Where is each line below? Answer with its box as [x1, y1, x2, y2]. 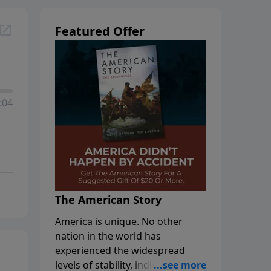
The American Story [55, 192, 162, 207]
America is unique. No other [55, 214, 183, 228]
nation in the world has [55, 229, 161, 243]
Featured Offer [55, 22, 145, 39]
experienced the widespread [55, 243, 185, 257]
